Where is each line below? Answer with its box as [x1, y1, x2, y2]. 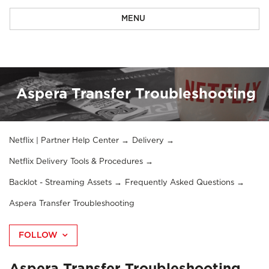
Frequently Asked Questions [125, 179, 234, 187]
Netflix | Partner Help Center [9, 137, 119, 145]
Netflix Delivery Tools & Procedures [9, 158, 143, 166]
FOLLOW [19, 231, 58, 240]
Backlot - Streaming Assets [9, 179, 112, 187]
